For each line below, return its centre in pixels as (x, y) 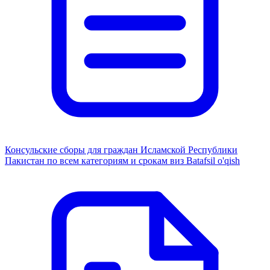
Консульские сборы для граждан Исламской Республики (121, 149)
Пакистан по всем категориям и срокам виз (96, 160)
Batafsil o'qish (213, 160)
